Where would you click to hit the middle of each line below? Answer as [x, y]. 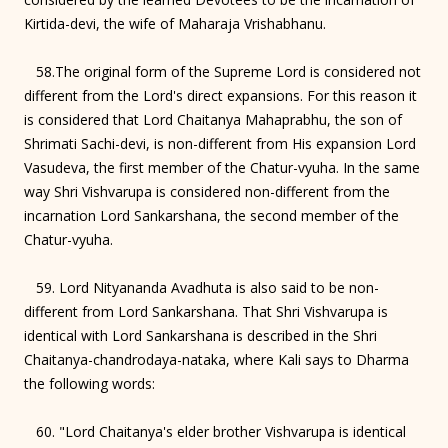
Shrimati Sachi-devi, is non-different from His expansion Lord [220, 143]
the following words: [89, 383]
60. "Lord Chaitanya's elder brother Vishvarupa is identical [215, 431]
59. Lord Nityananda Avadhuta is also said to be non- [201, 287]
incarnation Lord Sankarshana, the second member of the [211, 215]
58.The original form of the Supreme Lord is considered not [222, 71]
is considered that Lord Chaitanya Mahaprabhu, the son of [213, 119]
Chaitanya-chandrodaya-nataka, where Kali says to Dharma [216, 359]
